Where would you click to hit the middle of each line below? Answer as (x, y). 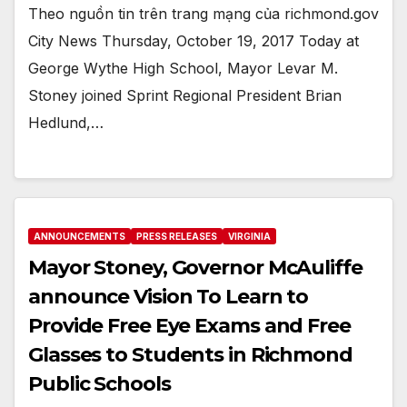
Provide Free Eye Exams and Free (189, 325)
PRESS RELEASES (177, 236)
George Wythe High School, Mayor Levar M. (183, 69)
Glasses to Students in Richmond (190, 354)
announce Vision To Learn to (169, 296)
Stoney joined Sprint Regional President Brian (185, 96)
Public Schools (99, 383)
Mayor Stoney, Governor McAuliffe (195, 267)
